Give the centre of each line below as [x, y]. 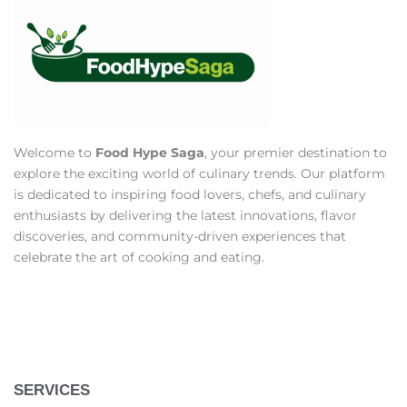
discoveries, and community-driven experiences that [180, 237]
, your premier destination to [296, 153]
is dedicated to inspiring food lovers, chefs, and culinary [190, 195]
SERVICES [52, 391]
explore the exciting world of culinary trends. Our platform [199, 174]
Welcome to [55, 153]
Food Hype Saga [150, 153]
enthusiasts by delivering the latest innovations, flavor [185, 216]
